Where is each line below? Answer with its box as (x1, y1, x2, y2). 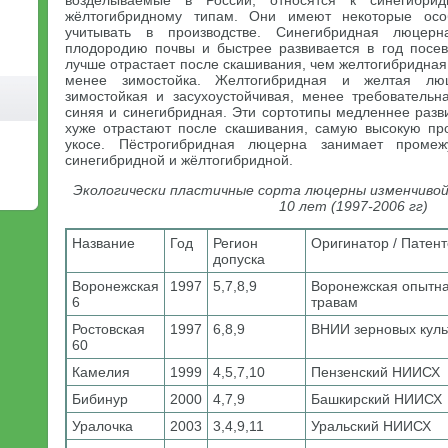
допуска (213, 251, 265, 267)
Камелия (72, 364, 130, 380)
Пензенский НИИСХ (311, 364, 440, 380)
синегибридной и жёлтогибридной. (65, 152, 293, 168)
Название (72, 235, 135, 251)
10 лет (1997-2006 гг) (278, 198, 428, 214)
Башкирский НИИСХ (311, 391, 442, 407)
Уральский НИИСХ (311, 418, 431, 434)
